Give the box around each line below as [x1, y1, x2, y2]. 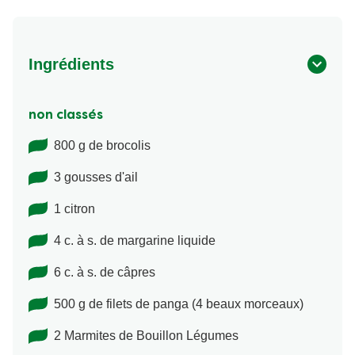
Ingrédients [29, 79, 114, 97]
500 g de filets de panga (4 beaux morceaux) [54, 321, 303, 335]
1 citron [54, 226, 95, 240]
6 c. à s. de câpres [54, 289, 155, 303]
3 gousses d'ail [54, 194, 138, 208]
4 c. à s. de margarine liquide [54, 258, 216, 272]
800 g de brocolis [54, 162, 151, 177]
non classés [29, 133, 103, 147]
